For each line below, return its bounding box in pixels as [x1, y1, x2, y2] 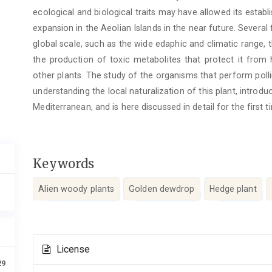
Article [32, 232, 75, 248]
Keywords [33, 155, 95, 171]
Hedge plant [209, 184, 257, 194]
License [53, 243, 90, 255]
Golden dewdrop [129, 184, 195, 194]
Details [32, 245, 76, 261]
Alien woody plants [38, 184, 115, 194]
